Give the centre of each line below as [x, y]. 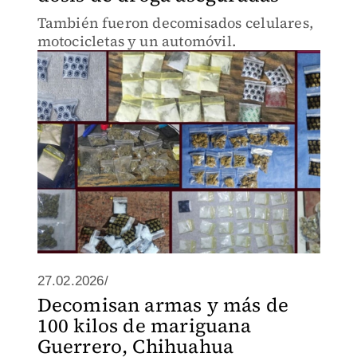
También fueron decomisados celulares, [175, 23]
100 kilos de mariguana [144, 326]
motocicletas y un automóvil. [137, 41]
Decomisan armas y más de [163, 305]
